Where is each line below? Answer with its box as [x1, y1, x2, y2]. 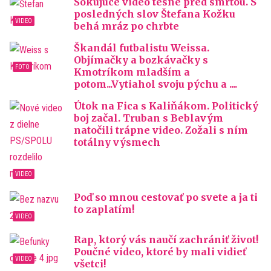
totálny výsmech [74, 136, 160, 148]
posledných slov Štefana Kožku [74, 8, 235, 20]
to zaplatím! [74, 203, 134, 215]
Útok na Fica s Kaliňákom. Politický [74, 100, 258, 112]
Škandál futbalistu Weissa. [74, 42, 209, 54]
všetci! [74, 258, 106, 270]
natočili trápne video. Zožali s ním [74, 124, 248, 136]
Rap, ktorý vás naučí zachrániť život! [74, 233, 258, 246]
